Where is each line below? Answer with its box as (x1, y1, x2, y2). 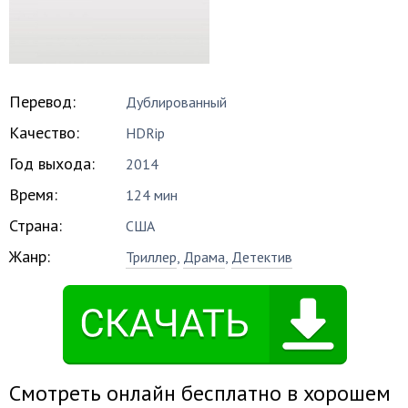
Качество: (9, 122, 79, 143)
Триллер (126, 248, 178, 266)
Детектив (231, 248, 293, 266)
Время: (9, 184, 57, 205)
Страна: (9, 215, 62, 236)
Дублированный (126, 93, 228, 111)
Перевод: (9, 91, 76, 112)
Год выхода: (9, 153, 95, 174)
